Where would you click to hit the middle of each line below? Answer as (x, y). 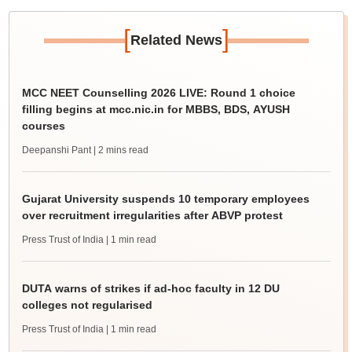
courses (43, 126)
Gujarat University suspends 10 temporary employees (165, 199)
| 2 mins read (121, 150)
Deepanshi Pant (56, 150)
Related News (176, 40)
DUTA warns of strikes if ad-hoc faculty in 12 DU (150, 288)
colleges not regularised (87, 305)
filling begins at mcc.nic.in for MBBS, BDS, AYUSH (156, 109)
